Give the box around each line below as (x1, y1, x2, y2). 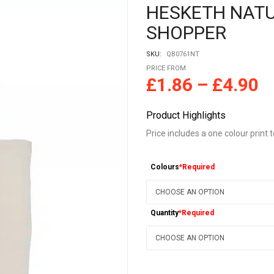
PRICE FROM (146, 64, 186, 72)
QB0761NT (166, 50, 199, 58)
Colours (150, 163, 180, 172)
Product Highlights (146, 109, 226, 121)
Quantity (150, 209, 179, 218)
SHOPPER (146, 22, 226, 43)
